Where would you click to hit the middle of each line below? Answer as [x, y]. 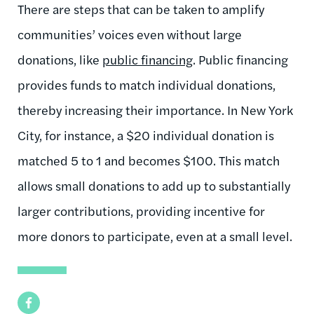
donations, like [60, 59]
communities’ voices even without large [130, 34]
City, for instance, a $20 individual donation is [146, 135]
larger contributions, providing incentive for [141, 210]
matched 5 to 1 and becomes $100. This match [149, 160]
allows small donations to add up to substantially [154, 185]
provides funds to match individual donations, [146, 84]
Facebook [41, 302]
